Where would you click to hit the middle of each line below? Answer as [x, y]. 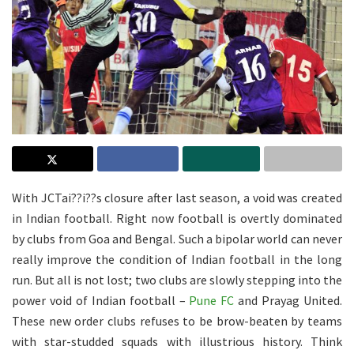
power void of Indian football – [101, 300]
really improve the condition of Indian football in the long [177, 259]
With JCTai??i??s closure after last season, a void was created [177, 197]
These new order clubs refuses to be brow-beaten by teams [177, 320]
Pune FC [212, 300]
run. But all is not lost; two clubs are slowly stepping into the [177, 279]
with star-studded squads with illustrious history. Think [177, 341]
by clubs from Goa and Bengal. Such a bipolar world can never [177, 238]
